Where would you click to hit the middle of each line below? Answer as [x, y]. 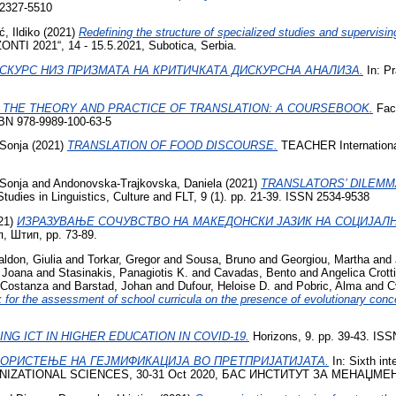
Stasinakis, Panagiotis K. [123, 272]
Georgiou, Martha [325, 259]
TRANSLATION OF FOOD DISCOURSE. [172, 146]
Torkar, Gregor [124, 259]
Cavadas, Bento [255, 272]
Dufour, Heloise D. [224, 286]
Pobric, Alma [329, 286]
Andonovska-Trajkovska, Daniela [137, 184]
